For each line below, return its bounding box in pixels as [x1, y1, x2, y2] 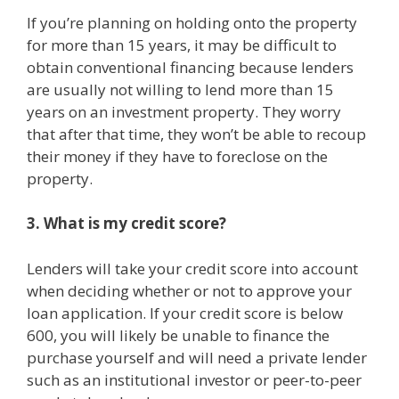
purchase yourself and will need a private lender [27, 346, 367, 368]
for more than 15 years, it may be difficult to [27, 34, 337, 55]
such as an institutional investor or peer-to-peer [27, 369, 362, 390]
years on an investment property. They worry [27, 101, 341, 122]
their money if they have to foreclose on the [27, 145, 328, 167]
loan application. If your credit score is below [27, 302, 343, 323]
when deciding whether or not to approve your [27, 280, 352, 301]
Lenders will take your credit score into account [27, 257, 358, 279]
